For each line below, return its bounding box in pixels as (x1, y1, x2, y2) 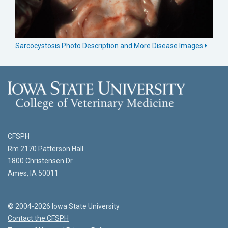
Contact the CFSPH (8, 214, 69, 222)
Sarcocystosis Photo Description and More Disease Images (15, 41, 205, 50)
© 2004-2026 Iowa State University (8, 202, 120, 210)
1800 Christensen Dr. (8, 156, 74, 165)
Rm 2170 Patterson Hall (8, 144, 83, 153)
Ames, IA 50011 (8, 168, 59, 177)
